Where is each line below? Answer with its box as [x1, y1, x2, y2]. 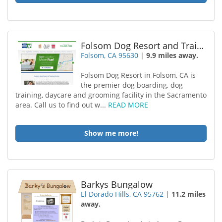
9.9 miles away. [146, 51, 199, 60]
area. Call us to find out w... [15, 100, 108, 110]
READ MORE [108, 100, 148, 110]
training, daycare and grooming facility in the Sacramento [15, 90, 207, 100]
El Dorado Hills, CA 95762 [81, 189, 164, 199]
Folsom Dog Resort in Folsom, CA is [81, 70, 196, 80]
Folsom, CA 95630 [81, 51, 139, 60]
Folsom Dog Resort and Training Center [197, 40, 204, 52]
